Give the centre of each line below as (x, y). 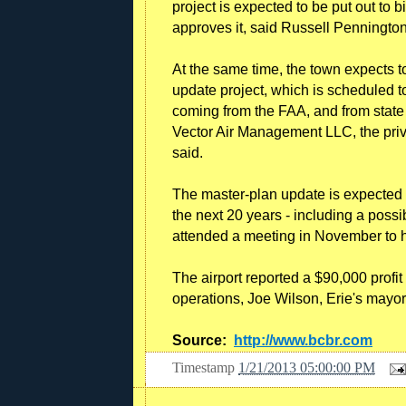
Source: (203, 340)
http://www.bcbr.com (303, 340)
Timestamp (205, 368)
